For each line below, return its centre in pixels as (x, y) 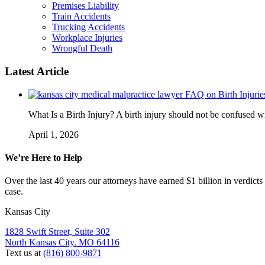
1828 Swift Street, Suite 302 (57, 232)
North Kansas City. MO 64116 (62, 243)
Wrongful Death (82, 49)
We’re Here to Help (43, 157)
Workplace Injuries (87, 38)
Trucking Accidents (88, 27)
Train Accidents (81, 17)
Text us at (24, 253)
